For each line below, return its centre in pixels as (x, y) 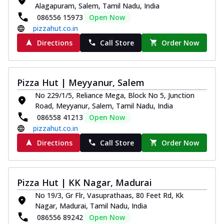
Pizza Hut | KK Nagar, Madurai (84, 182)
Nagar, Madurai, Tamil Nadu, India (91, 205)
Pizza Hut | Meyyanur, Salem (81, 82)
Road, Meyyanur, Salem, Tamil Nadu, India (104, 105)
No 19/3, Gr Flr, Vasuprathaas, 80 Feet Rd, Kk (109, 195)
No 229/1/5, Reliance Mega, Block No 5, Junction (115, 95)
